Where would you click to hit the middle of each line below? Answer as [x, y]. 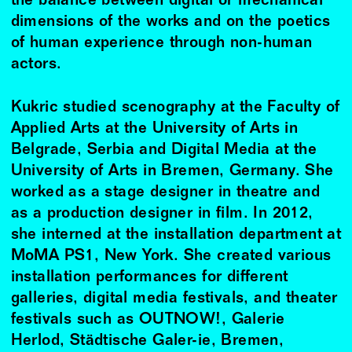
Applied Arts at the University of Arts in [154, 129]
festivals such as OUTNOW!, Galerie [148, 320]
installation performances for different [149, 277]
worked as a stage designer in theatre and [165, 192]
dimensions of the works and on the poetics [170, 23]
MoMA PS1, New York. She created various [171, 256]
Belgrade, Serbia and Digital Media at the [164, 150]
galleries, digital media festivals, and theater [174, 299]
